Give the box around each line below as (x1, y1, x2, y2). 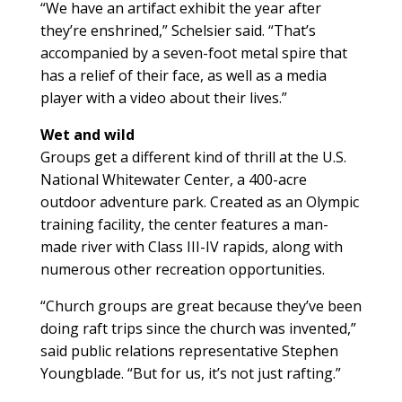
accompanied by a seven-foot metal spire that (39, 43, 347, 64)
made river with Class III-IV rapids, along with (39, 237, 343, 258)
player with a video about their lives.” (39, 88, 287, 109)
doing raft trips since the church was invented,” (39, 319, 356, 339)
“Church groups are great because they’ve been (39, 296, 362, 317)
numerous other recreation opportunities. (39, 259, 325, 280)
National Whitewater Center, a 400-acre (39, 170, 307, 190)
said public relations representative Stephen (39, 341, 338, 362)
